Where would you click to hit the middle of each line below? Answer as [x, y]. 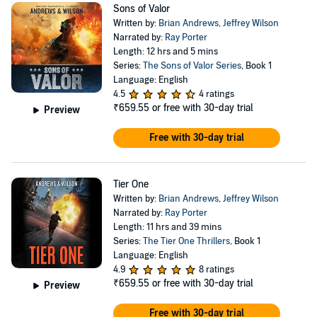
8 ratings [216, 270]
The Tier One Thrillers [186, 241]
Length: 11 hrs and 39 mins [167, 227]
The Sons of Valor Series [192, 66]
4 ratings [216, 94]
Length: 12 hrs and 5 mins [165, 52]
